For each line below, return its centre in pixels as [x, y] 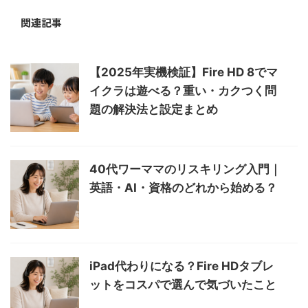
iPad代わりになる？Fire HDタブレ [181, 266]
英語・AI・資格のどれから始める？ [183, 188]
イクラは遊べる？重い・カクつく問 [183, 91]
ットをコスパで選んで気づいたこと [183, 285]
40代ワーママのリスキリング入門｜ [185, 169]
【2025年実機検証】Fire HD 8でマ [184, 73]
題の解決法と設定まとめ [154, 110]
